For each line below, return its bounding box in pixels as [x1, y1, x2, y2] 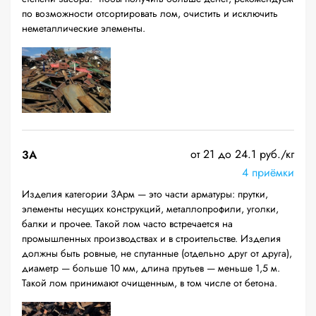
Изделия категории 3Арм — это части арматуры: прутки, [22, 187, 268, 201]
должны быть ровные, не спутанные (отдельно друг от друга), [22, 246, 292, 260]
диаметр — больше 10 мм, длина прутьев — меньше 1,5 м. [22, 261, 280, 275]
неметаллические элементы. [22, 21, 145, 35]
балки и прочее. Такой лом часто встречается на [22, 217, 233, 231]
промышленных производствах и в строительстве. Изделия [22, 231, 281, 245]
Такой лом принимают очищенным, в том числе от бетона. [22, 276, 277, 290]
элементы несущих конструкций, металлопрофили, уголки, [22, 202, 279, 216]
